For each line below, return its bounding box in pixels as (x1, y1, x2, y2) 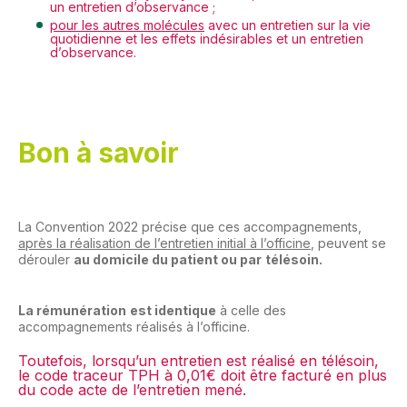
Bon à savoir (18, 136, 179, 169)
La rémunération (18, 303, 126, 318)
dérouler (18, 252, 74, 267)
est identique (130, 303, 216, 318)
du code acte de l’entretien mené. (18, 381, 246, 399)
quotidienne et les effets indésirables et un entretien (50, 31, 363, 46)
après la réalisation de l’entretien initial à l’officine (18, 235, 311, 251)
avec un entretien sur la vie (204, 17, 371, 33)
